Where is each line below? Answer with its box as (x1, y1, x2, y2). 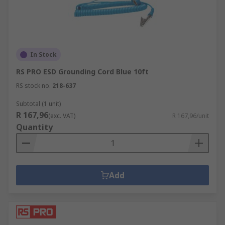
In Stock (30, 50, 57, 59)
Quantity (16, 122, 53, 133)
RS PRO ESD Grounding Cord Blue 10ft (16, 67, 149, 76)
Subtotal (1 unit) (16, 99, 61, 108)
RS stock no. (16, 81, 51, 90)
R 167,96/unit (172, 111, 209, 120)
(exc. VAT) (48, 111, 75, 120)
